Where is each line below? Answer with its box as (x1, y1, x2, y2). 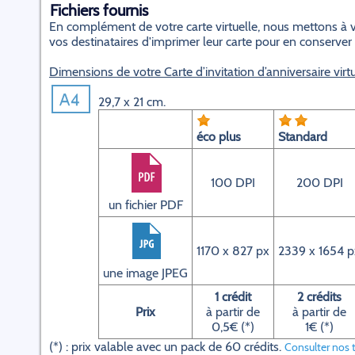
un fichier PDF (108, 197, 183, 212)
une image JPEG (103, 265, 188, 281)
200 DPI (296, 175, 343, 190)
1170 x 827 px (197, 243, 269, 258)
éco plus (197, 129, 241, 144)
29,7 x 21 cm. (98, 94, 166, 109)
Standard (278, 129, 327, 144)
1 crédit (215, 289, 251, 304)
